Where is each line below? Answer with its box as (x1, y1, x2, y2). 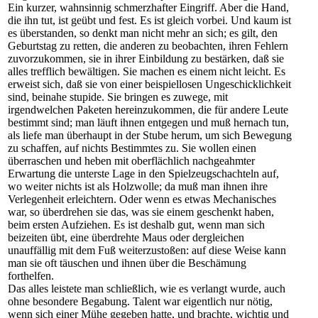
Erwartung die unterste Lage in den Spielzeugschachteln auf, (8, 168, 279, 180)
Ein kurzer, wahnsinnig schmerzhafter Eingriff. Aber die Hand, (8, 1, 289, 13)
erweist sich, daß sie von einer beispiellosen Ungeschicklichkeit (8, 78, 291, 90)
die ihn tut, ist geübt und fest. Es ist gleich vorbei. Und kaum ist (8, 14, 291, 26)
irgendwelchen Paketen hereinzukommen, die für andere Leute (8, 104, 288, 116)
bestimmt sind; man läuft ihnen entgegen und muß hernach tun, (8, 116, 289, 128)
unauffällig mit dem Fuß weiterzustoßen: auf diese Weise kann (8, 244, 286, 256)
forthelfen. (8, 270, 54, 282)
